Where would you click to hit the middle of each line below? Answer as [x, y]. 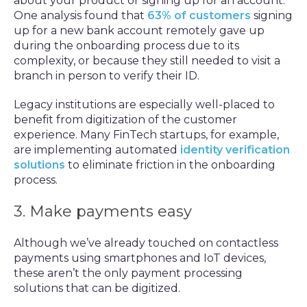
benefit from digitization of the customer [125, 120]
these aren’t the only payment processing [128, 273]
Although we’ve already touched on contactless [146, 243]
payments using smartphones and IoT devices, [140, 258]
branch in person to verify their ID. [107, 76]
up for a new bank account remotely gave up [139, 30]
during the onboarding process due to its [126, 46]
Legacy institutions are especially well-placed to [144, 105]
